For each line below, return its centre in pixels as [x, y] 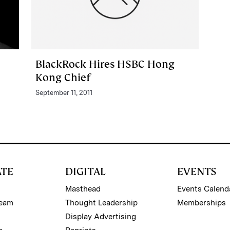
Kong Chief [63, 77]
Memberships [202, 203]
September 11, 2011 [64, 92]
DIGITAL [85, 171]
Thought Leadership [101, 203]
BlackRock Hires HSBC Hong [105, 64]
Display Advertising [100, 216]
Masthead [83, 189]
